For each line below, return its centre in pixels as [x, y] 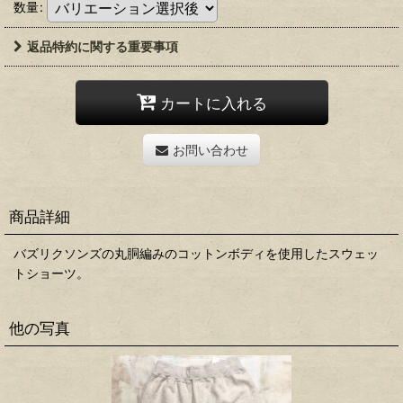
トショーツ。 [51, 273]
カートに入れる [213, 103]
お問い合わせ [210, 150]
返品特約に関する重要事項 [103, 47]
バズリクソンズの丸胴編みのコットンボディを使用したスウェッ [196, 254]
